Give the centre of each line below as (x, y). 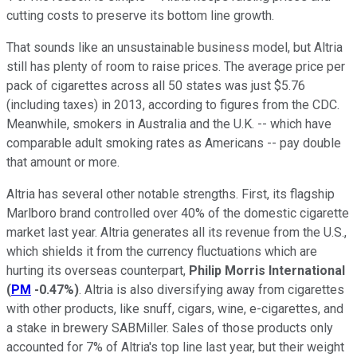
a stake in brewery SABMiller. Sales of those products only (170, 328)
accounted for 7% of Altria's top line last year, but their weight (175, 347)
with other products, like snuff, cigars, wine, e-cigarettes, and (175, 308)
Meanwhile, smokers (64, 124)
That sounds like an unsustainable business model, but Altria (175, 47)
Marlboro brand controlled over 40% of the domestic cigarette (178, 213)
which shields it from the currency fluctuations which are (162, 251)
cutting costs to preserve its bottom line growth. (140, 15)
